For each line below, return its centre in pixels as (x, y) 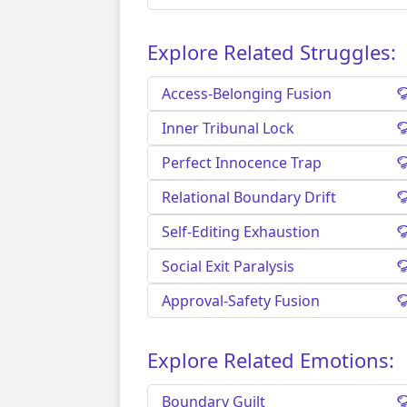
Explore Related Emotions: (271, 360)
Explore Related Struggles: (272, 52)
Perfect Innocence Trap (242, 163)
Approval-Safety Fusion (241, 301)
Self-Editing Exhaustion (241, 232)
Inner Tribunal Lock (228, 129)
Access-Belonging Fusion (247, 94)
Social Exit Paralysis (228, 267)
